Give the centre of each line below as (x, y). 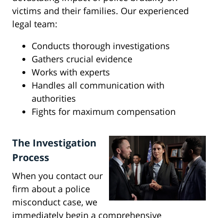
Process (31, 158)
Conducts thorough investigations (101, 46)
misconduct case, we (55, 202)
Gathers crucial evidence (82, 59)
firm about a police (51, 189)
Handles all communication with (98, 85)
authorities (54, 99)
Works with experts (71, 72)
